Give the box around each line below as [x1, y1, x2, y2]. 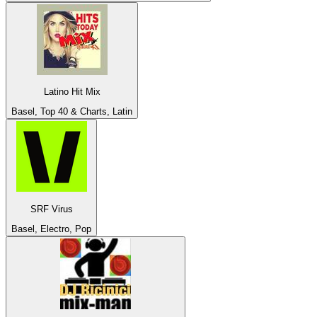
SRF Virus [30, 203, 73, 214]
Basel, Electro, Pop [11, 223, 91, 234]
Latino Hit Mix [43, 86, 100, 97]
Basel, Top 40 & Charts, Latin [11, 106, 132, 117]
